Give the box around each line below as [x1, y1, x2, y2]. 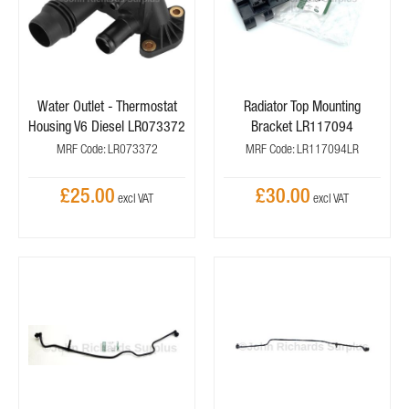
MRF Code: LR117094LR [246, 142, 359, 156]
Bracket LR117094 [251, 118, 353, 134]
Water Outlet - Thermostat [37, 98, 177, 114]
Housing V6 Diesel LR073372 [28, 118, 185, 134]
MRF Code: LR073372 [56, 142, 158, 156]
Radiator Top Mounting [244, 98, 361, 114]
